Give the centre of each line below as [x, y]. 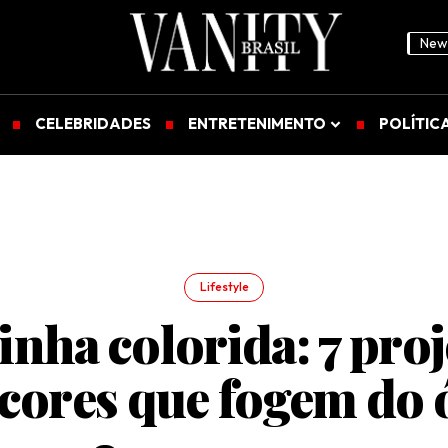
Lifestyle [224, 287]
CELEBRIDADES [92, 123]
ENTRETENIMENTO [257, 123]
